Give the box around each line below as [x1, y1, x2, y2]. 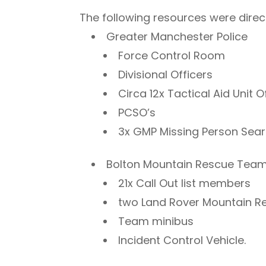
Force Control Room [118, 47, 226, 63]
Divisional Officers [118, 66, 213, 82]
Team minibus [118, 213, 194, 229]
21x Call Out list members [118, 175, 251, 191]
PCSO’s [118, 104, 156, 120]
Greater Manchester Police [106, 28, 248, 44]
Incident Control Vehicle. [118, 232, 246, 248]
